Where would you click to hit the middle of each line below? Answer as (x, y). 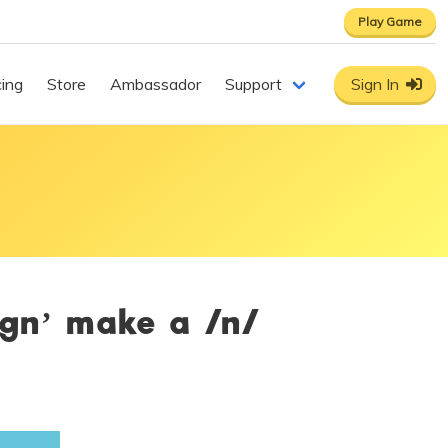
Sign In (375, 84)
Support (253, 84)
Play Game (390, 21)
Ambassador (155, 84)
